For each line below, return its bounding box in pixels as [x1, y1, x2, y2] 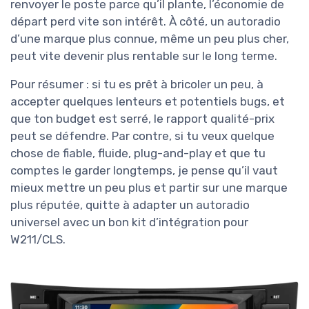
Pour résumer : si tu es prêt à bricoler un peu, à [10, 77, 263, 92]
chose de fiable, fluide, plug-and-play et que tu [10, 146, 266, 161]
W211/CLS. [10, 232, 66, 247]
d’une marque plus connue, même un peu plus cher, [10, 32, 289, 46]
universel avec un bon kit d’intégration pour [10, 215, 248, 230]
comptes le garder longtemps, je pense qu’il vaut [10, 163, 278, 178]
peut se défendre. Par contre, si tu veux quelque [10, 129, 275, 143]
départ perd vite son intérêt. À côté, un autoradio [10, 14, 281, 29]
